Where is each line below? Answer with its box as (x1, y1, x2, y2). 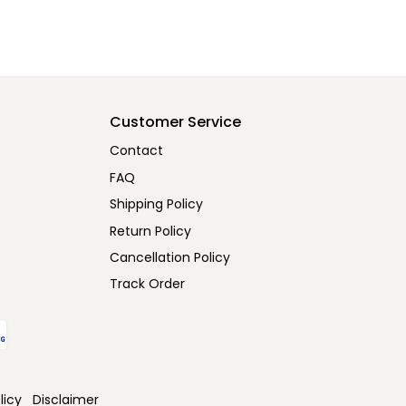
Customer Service (110, 111, 242, 133)
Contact (110, 141, 164, 160)
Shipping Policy (110, 195, 204, 214)
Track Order (110, 275, 186, 294)
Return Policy (110, 221, 192, 240)
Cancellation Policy (110, 247, 231, 266)
